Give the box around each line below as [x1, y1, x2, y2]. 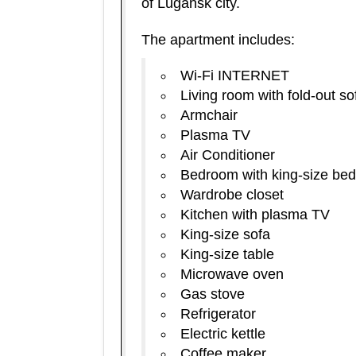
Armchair [180, 107, 238, 123]
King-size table [180, 246, 274, 262]
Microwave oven [180, 266, 284, 282]
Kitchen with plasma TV [180, 207, 330, 222]
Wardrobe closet [180, 187, 284, 203]
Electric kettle [180, 326, 265, 342]
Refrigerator [180, 306, 256, 322]
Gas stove [180, 286, 245, 302]
